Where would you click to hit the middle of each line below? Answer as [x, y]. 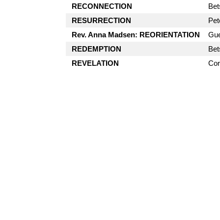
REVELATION [96, 63]
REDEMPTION [97, 49]
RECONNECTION [102, 6]
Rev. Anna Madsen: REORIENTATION [136, 35]
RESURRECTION [102, 20]
